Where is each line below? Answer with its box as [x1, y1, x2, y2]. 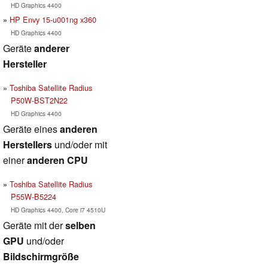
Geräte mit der [3, 218, 65, 232]
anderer [34, 41, 69, 55]
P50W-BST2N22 [10, 94, 68, 106]
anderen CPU [27, 153, 88, 167]
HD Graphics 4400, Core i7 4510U [10, 205, 105, 214]
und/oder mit [52, 137, 107, 151]
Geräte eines [3, 121, 60, 136]
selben [65, 218, 96, 232]
